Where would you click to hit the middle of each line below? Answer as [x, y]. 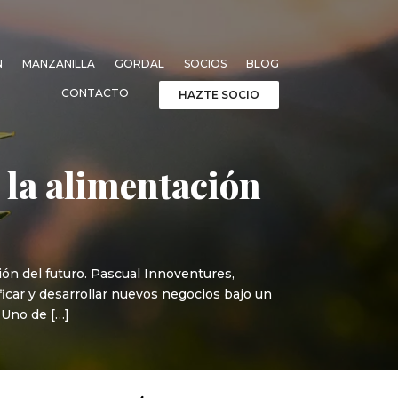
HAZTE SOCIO [219, 94]
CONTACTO [95, 92]
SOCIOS [205, 63]
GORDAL [139, 63]
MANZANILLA [58, 63]
